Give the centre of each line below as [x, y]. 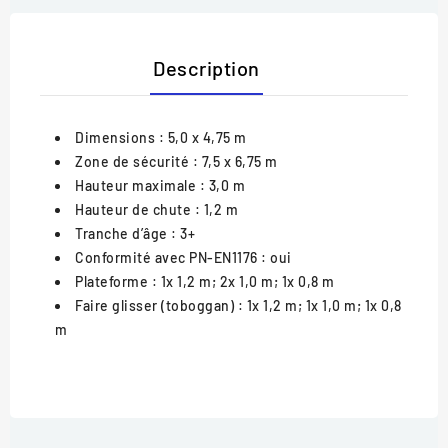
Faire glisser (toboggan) [154, 305]
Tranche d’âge [121, 233]
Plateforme [111, 281]
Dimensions [115, 137]
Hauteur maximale [135, 185]
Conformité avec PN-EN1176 [166, 257]
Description [206, 67]
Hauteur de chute [133, 209]
